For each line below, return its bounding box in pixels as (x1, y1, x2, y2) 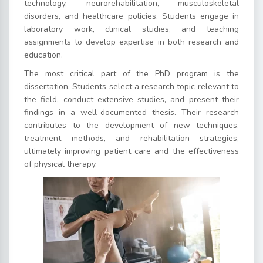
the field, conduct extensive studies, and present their (24, 93, 239, 105)
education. (24, 49, 63, 60)
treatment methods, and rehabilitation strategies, (24, 132, 239, 144)
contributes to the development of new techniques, (24, 119, 239, 131)
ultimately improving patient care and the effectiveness (24, 145, 239, 157)
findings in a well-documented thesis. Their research (24, 106, 239, 118)
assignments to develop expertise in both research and (24, 36, 239, 48)
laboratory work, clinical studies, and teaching (24, 23, 239, 35)
